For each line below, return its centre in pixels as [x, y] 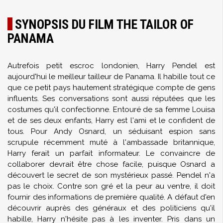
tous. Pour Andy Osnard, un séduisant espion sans [111, 131]
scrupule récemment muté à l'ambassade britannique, [111, 142]
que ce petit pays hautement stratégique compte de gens [111, 88]
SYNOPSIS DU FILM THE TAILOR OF [104, 24]
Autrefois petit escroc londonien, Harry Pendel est [111, 66]
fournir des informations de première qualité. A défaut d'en [111, 197]
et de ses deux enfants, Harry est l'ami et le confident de [111, 120]
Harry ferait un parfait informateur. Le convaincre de [111, 153]
